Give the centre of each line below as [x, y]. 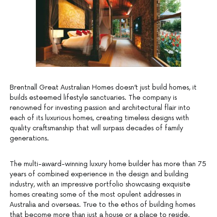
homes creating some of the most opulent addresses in [95, 195]
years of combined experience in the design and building [99, 174]
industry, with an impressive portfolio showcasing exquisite [100, 185]
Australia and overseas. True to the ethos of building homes [102, 205]
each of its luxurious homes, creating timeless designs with [99, 118]
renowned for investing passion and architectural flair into [100, 108]
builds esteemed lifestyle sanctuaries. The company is [93, 98]
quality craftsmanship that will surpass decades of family [96, 128]
